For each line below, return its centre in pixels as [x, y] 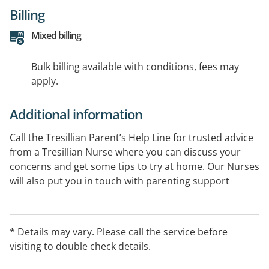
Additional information [76, 114]
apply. [45, 81]
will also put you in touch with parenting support [119, 181]
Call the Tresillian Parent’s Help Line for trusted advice [131, 138]
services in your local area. [69, 195]
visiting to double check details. [80, 246]
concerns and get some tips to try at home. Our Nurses [134, 166]
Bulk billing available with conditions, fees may [135, 67]
